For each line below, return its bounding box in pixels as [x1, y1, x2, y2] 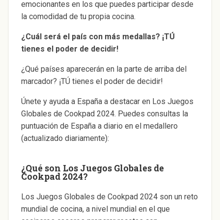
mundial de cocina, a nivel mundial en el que [21, 204, 170, 214]
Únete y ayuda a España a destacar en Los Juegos [21, 96, 193, 106]
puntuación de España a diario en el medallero [21, 121, 178, 131]
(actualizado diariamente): [21, 133, 109, 143]
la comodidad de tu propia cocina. [21, 11, 136, 21]
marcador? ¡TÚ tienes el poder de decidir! [21, 76, 163, 86]
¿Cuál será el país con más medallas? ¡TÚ [21, 31, 175, 41]
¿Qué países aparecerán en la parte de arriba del [21, 64, 187, 74]
